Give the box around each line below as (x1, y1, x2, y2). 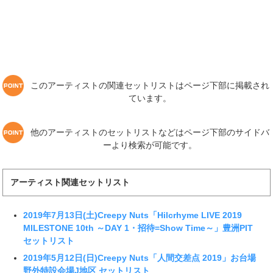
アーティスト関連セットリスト (10, 177, 130, 187)
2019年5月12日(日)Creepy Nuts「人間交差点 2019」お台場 (23, 253, 257, 263)
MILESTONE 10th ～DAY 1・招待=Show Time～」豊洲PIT (23, 223, 253, 233)
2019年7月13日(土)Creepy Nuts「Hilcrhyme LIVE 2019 (23, 210, 243, 221)
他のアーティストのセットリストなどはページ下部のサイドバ (30, 127, 270, 137)
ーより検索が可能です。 (103, 140, 197, 150)
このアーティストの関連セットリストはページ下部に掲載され (30, 80, 270, 90)
